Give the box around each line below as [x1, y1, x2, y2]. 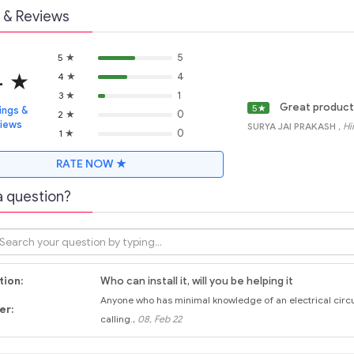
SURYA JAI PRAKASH [247, 120, 337, 133]
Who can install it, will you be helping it [100, 274, 293, 288]
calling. [100, 313, 133, 326]
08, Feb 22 [137, 313, 182, 326]
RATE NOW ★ [55, 157, 126, 171]
